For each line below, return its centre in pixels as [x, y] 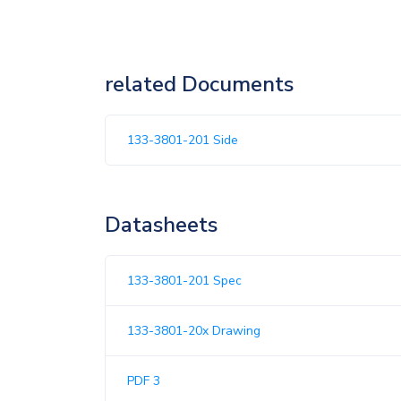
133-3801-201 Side [183, 140]
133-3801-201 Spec [184, 281]
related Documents [199, 84]
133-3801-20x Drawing [194, 331]
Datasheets [161, 225]
